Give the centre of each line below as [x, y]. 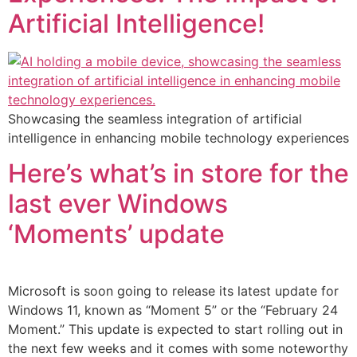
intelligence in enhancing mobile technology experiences [178, 137]
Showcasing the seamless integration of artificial [155, 118]
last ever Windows [118, 203]
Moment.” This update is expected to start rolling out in [175, 329]
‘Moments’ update [116, 233]
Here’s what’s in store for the [178, 173]
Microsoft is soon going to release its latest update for [173, 290]
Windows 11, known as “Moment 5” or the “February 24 [173, 310]
